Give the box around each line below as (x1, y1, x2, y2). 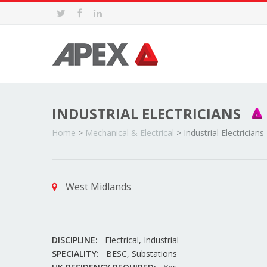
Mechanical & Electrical (85, 127, 174, 138)
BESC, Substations (106, 248, 177, 259)
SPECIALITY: (52, 248, 99, 259)
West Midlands (63, 180, 131, 193)
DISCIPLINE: (52, 234, 98, 246)
